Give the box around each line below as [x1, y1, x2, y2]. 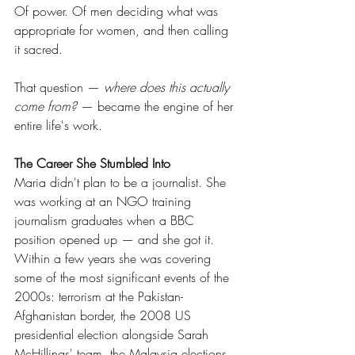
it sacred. [14, 40, 63, 58]
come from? [14, 97, 77, 115]
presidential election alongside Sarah [14, 325, 212, 343]
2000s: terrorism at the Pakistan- [14, 287, 183, 305]
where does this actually [104, 78, 233, 96]
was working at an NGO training [14, 192, 195, 210]
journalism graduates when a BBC [14, 211, 198, 229]
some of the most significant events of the [14, 268, 233, 286]
